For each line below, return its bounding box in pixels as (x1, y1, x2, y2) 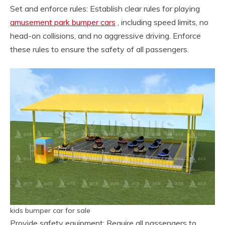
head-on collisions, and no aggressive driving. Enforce (10, 31, 201, 41)
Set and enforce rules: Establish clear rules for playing (10, 4, 200, 14)
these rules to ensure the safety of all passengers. (10, 44, 189, 54)
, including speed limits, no (116, 17, 208, 27)
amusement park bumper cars (10, 17, 116, 27)
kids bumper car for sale (10, 206, 90, 215)
